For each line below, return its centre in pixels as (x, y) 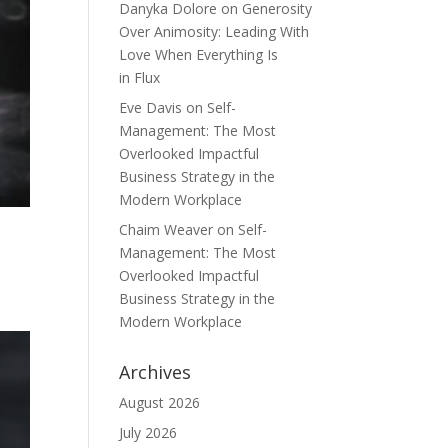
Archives (155, 372)
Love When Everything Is (199, 54)
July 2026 (148, 432)
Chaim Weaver (166, 229)
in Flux (140, 77)
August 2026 (160, 402)
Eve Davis (151, 107)
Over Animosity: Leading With (214, 31)
